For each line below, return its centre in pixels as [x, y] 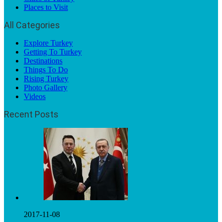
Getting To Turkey [53, 52]
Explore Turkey [48, 43]
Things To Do [46, 69]
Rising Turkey [46, 78]
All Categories [32, 25]
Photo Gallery [46, 87]
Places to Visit [46, 7]
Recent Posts [31, 114]
